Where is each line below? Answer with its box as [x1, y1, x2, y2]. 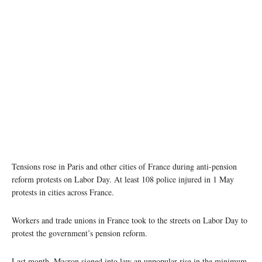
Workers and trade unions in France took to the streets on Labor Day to [12, 214, 247, 226]
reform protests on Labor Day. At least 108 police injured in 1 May [12, 173, 234, 185]
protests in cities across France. [12, 186, 114, 198]
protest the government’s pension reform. [12, 227, 147, 239]
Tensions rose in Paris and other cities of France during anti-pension [12, 160, 237, 172]
